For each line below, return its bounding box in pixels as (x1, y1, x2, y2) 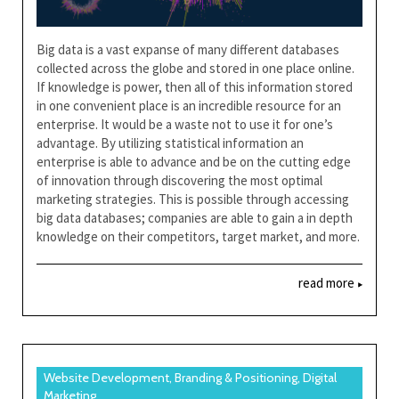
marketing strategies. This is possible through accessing (37, 191, 349, 208)
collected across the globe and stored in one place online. (37, 60, 354, 77)
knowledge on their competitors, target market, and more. (37, 228, 360, 246)
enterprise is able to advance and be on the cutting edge (37, 153, 351, 171)
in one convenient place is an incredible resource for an (37, 97, 341, 115)
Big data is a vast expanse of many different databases (37, 41, 339, 59)
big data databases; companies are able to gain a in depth (37, 209, 353, 227)
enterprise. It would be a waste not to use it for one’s (37, 116, 333, 134)
